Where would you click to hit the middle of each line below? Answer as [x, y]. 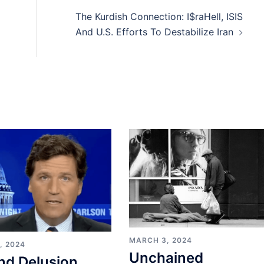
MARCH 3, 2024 [160, 240]
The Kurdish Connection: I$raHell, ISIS [159, 16]
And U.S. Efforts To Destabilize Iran [154, 32]
